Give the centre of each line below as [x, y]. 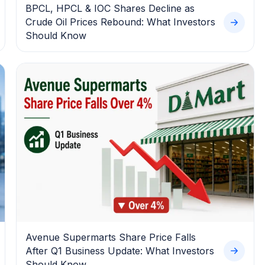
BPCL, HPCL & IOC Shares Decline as [110, 9]
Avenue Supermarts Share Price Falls [110, 237]
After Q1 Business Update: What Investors [119, 251]
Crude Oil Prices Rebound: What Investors [120, 22]
